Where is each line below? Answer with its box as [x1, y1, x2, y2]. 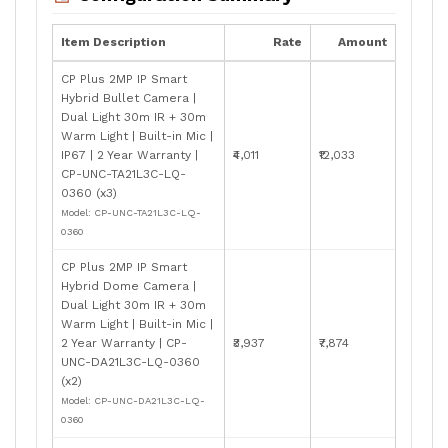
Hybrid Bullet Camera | [61, 90, 196, 105]
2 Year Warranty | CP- [61, 335, 187, 350]
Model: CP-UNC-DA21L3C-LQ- [61, 394, 205, 406]
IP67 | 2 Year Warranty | [61, 147, 198, 162]
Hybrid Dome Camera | [61, 278, 196, 293]
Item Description [61, 34, 166, 49]
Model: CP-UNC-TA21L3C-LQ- [61, 206, 201, 218]
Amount [338, 34, 387, 49]
